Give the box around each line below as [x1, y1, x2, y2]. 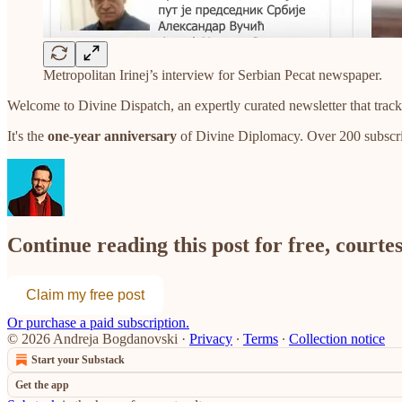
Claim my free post [26, 287, 144, 303]
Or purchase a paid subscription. [7, 315, 189, 331]
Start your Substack [31, 354, 125, 367]
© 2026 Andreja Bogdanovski [7, 331, 178, 347]
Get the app [15, 379, 69, 392]
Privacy [189, 331, 232, 347]
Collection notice [289, 331, 385, 347]
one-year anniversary [48, 127, 177, 144]
